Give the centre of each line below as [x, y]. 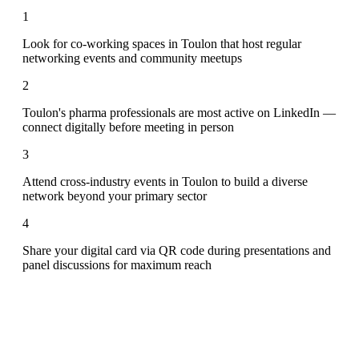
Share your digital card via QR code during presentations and [177, 250]
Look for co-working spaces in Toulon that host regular [162, 43]
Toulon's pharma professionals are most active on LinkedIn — [179, 112]
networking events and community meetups [132, 58]
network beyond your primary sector [115, 196]
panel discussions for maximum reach [117, 264]
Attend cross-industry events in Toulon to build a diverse [165, 181]
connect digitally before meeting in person [128, 127]
